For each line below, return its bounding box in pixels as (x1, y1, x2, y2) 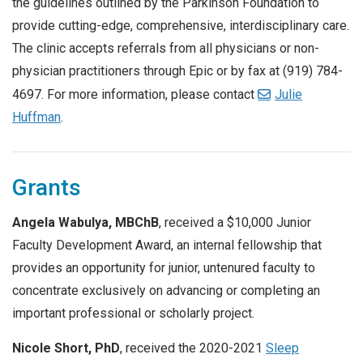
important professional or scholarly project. (12, 305, 254, 321)
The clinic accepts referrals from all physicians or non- (12, 40, 319, 56)
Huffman (12, 109, 61, 125)
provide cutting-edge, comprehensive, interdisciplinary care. (12, 17, 349, 33)
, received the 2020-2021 (120, 340, 266, 357)
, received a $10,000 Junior (159, 214, 311, 230)
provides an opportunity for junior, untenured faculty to (12, 259, 315, 275)
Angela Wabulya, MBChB (12, 214, 159, 230)
